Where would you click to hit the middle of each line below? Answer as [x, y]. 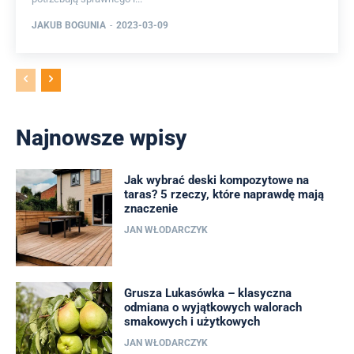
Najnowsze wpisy [101, 138]
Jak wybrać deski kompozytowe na [217, 181]
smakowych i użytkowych [192, 321]
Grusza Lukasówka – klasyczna [208, 293]
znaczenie [151, 209]
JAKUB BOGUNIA [69, 26]
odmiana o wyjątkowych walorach [213, 307]
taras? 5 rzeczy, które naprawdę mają [224, 195]
